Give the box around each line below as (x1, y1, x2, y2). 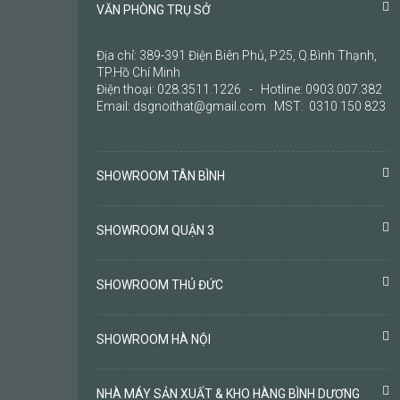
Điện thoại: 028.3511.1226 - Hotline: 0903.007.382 (96, 82, 382, 97)
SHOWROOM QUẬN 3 (96, 223, 214, 238)
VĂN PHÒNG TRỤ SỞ (96, 3, 211, 18)
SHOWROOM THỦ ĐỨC (96, 278, 223, 293)
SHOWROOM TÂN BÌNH (96, 169, 225, 184)
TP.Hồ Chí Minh (96, 65, 180, 80)
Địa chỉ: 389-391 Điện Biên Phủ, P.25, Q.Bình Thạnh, (96, 48, 377, 63)
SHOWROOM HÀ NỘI (96, 332, 211, 347)
